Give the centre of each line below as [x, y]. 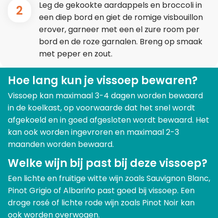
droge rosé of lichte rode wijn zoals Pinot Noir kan [101, 202]
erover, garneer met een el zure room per [119, 30]
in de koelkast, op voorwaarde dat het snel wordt [101, 108]
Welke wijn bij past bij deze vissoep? [108, 163]
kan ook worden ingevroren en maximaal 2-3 [93, 132]
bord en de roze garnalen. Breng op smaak [121, 42]
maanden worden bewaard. [61, 145]
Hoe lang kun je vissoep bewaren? [103, 81]
